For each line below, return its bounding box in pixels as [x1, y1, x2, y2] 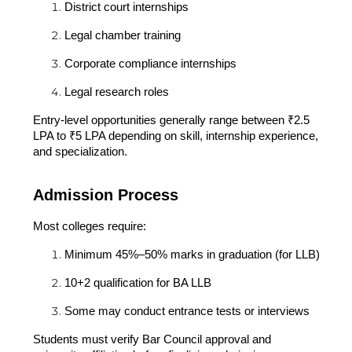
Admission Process [32, 185, 178, 203]
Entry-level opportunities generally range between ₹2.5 [32, 113, 310, 126]
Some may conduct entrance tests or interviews [64, 304, 310, 317]
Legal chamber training [64, 28, 181, 42]
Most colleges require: [32, 219, 146, 233]
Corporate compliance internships [64, 57, 236, 70]
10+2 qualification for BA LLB [64, 276, 211, 289]
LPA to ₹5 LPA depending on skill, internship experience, [32, 129, 318, 142]
